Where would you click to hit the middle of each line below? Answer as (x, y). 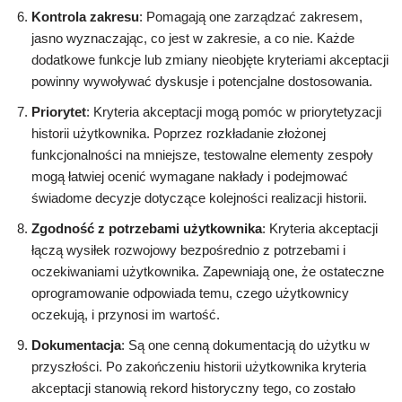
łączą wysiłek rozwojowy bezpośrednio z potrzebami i (188, 250)
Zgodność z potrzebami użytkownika (147, 229)
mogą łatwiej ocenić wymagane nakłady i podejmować (190, 177)
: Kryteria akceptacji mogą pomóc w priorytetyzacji (234, 112)
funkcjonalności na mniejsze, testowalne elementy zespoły (202, 155)
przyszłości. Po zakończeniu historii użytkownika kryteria (199, 367)
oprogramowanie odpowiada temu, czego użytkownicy (190, 293)
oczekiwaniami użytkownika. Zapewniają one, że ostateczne (208, 272)
